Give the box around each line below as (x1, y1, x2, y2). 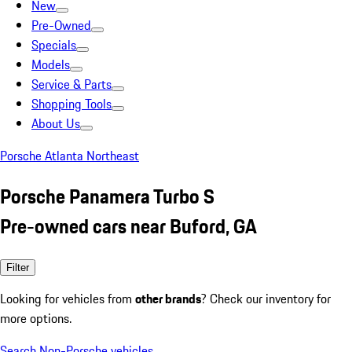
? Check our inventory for (201, 288, 331, 308)
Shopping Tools (31, 94, 112, 113)
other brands (135, 288, 201, 308)
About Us (31, 114, 80, 133)
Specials (31, 35, 76, 54)
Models (31, 55, 70, 74)
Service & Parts (31, 75, 112, 93)
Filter (6, 261, 29, 273)
